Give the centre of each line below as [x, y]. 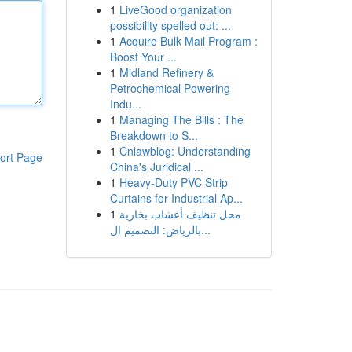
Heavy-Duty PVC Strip [173, 182]
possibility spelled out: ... [170, 25]
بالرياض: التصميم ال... [205, 229]
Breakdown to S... [154, 135]
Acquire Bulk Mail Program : [188, 41]
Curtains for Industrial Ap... [176, 198]
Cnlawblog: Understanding [185, 151]
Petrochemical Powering [170, 88]
